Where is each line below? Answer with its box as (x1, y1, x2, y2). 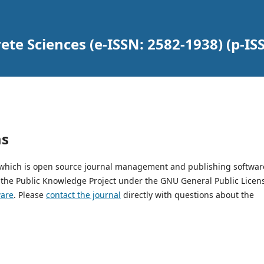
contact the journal (46, 189, 121, 200)
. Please (14, 189, 46, 200)
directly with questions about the (121, 189, 254, 200)
